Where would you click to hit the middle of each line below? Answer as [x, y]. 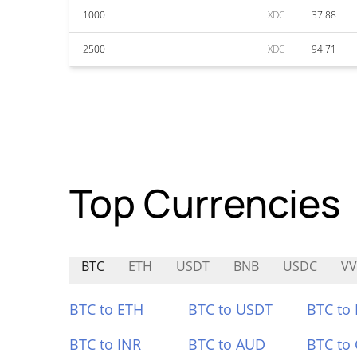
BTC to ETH [106, 309]
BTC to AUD [226, 344]
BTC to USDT [230, 309]
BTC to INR [105, 344]
